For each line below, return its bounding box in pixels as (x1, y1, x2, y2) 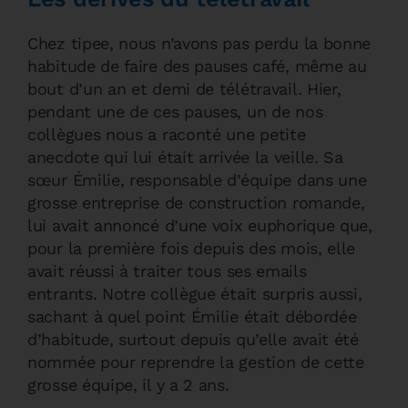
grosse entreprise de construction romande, (27, 193, 365, 212)
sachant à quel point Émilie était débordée (27, 307, 357, 326)
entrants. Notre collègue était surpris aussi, (27, 284, 362, 303)
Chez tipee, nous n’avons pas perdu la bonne (27, 34, 372, 53)
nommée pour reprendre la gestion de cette (27, 352, 364, 372)
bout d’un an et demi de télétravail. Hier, (27, 79, 342, 98)
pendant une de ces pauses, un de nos (27, 102, 323, 121)
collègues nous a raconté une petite (27, 125, 306, 144)
